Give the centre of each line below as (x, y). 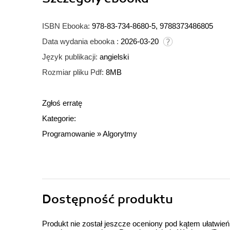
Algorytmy (120, 134)
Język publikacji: (70, 57)
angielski (114, 57)
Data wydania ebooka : (80, 42)
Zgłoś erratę (62, 103)
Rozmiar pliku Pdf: (73, 72)
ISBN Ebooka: (66, 26)
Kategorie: (59, 119)
